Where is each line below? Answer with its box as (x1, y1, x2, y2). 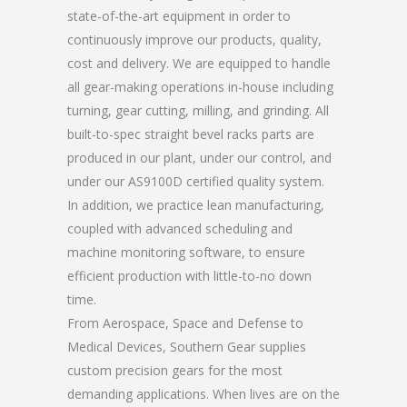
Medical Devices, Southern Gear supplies (67, 338, 306, 355)
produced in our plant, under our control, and (67, 149, 332, 166)
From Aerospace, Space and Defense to (67, 314, 303, 332)
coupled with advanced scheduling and (67, 220, 293, 237)
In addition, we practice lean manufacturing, (67, 196, 324, 213)
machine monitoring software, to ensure (67, 243, 305, 261)
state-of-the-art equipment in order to (67, 7, 291, 25)
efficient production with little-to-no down (67, 267, 312, 284)
